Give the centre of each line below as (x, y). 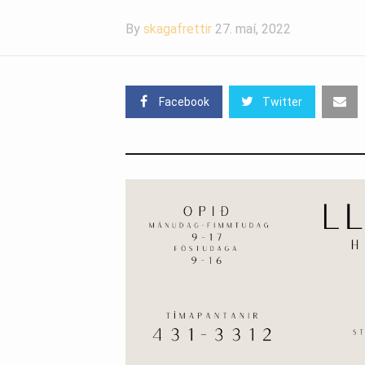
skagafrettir (178, 29)
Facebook (184, 102)
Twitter (282, 102)
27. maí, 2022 (253, 29)
